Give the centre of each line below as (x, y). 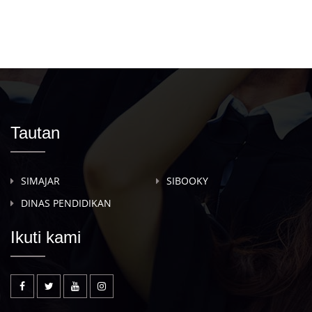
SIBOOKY (187, 181)
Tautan (35, 133)
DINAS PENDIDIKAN (66, 203)
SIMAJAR (40, 181)
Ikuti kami (46, 237)
